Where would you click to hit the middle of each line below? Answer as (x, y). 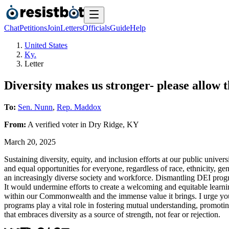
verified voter (57, 124)
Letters (71, 28)
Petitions (33, 28)
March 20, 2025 (30, 142)
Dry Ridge (106, 124)
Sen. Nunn (35, 107)
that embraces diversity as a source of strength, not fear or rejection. (112, 214)
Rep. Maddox (79, 107)
